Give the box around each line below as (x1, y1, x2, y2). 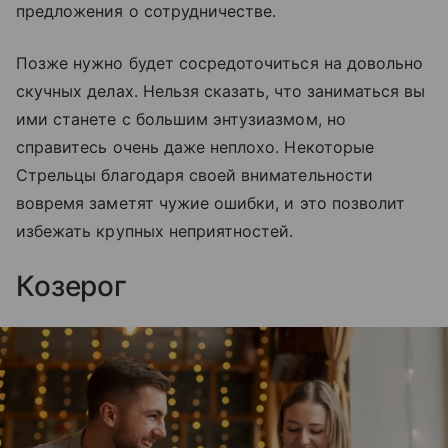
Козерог (16, 269, 128, 304)
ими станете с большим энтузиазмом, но (16, 109, 346, 130)
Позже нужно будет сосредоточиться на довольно (16, 53, 424, 74)
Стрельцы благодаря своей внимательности (16, 165, 373, 186)
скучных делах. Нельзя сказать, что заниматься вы (16, 81, 426, 102)
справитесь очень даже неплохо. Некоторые (16, 137, 374, 158)
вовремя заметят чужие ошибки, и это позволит (16, 193, 406, 214)
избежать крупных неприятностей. (16, 221, 294, 242)
